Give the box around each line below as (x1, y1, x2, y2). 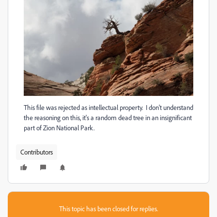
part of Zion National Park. (24, 124, 94, 132)
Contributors (20, 148, 53, 156)
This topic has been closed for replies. (59, 204, 158, 213)
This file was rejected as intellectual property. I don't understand (24, 103, 193, 112)
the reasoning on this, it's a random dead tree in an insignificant (24, 113, 192, 122)
